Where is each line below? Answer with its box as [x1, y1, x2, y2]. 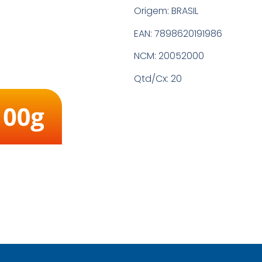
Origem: [134, 4, 172, 18]
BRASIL [171, 4, 199, 18]
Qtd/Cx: [134, 71, 169, 85]
